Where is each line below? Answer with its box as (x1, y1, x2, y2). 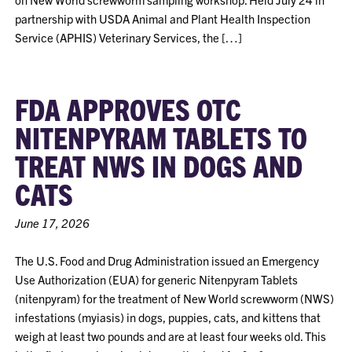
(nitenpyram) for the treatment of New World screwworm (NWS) (15, 291, 335, 306)
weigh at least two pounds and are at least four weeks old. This (15, 328, 327, 343)
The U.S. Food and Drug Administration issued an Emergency (15, 253, 320, 268)
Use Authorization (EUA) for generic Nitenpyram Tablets (15, 272, 299, 287)
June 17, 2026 (15, 215, 90, 230)
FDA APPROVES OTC (15, 90, 242, 126)
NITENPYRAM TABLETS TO (15, 119, 308, 155)
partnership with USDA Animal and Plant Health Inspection (15, 11, 311, 26)
